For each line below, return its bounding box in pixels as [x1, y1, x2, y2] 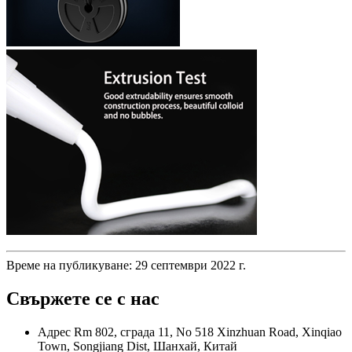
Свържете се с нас [6, 288, 159, 309]
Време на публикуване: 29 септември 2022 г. [6, 258, 246, 272]
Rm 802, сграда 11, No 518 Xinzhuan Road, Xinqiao [74, 324, 342, 339]
